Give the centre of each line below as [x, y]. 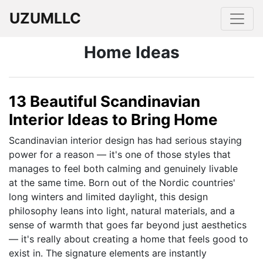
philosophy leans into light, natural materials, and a [122, 211]
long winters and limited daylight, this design [108, 197]
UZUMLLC [45, 18]
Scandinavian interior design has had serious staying [125, 140]
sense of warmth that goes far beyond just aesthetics [128, 225]
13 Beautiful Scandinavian [104, 101]
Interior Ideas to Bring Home [113, 119]
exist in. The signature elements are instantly [108, 253]
